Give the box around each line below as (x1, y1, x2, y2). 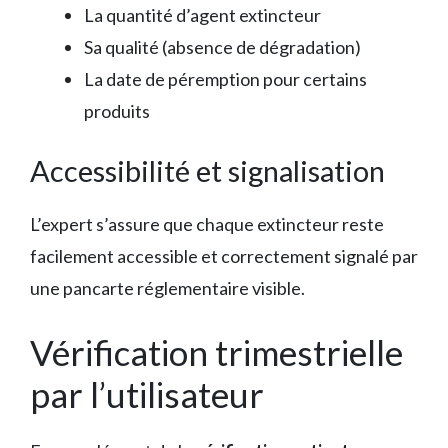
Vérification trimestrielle (30, 331, 403, 374)
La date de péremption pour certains (84, 68, 367, 91)
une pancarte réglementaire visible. (30, 277, 305, 300)
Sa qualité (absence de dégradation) (84, 36, 361, 59)
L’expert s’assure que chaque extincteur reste (30, 213, 384, 236)
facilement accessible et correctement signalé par (30, 245, 418, 268)
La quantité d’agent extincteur (84, 4, 321, 27)
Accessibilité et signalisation (30, 153, 385, 189)
